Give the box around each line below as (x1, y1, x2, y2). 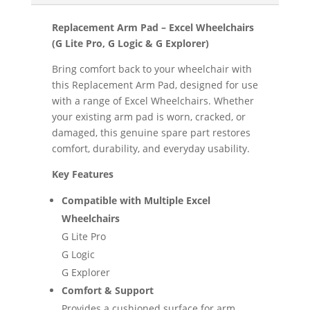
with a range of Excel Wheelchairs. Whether (51, 93, 254, 107)
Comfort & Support (61, 283, 154, 297)
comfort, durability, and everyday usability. (51, 141, 250, 155)
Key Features (51, 167, 113, 181)
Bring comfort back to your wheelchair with (51, 62, 252, 75)
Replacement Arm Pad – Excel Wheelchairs (51, 20, 254, 34)
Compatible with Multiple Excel (61, 193, 210, 207)
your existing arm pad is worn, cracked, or (51, 109, 246, 123)
